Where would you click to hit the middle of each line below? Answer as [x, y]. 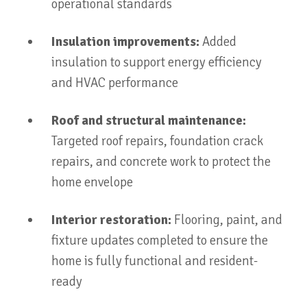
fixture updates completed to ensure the [160, 241]
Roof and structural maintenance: [149, 121]
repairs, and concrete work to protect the [161, 162]
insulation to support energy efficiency [157, 62]
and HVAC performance [115, 83]
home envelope [92, 182]
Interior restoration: [111, 220]
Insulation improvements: [125, 42]
